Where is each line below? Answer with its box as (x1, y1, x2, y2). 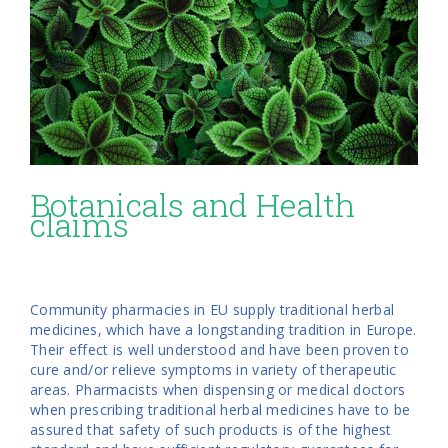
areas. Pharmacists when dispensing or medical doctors (30, 379, 406, 399)
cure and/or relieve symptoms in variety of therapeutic (30, 359, 397, 379)
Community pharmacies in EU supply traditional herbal (30, 299, 395, 319)
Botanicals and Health (30, 182, 355, 226)
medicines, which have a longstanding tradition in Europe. (30, 319, 417, 339)
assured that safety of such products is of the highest (30, 419, 392, 439)
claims (30, 202, 129, 246)
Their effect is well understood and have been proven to (30, 339, 409, 359)
